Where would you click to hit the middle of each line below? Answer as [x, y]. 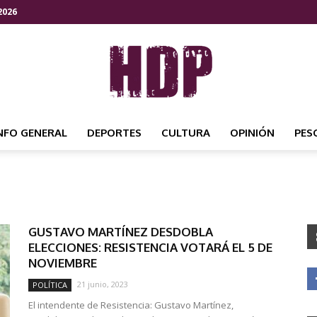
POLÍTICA [50, 285]
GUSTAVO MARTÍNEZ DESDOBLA [121, 232]
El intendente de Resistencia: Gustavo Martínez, [131, 305]
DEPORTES [114, 133]
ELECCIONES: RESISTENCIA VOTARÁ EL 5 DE [150, 247]
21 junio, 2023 [103, 284]
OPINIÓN [252, 133]
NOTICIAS [181, 240]
